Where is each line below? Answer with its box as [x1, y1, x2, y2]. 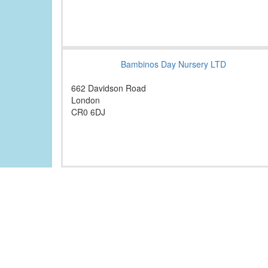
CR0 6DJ [71, 106, 105, 118]
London [71, 94, 100, 106]
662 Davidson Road [71, 82, 146, 95]
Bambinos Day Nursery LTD [120, 58, 226, 71]
